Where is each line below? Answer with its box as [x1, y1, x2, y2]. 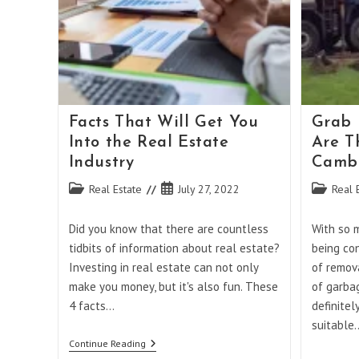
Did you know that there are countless [68, 220, 268, 236]
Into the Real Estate [68, 134, 229, 151]
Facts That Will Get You [68, 114, 259, 131]
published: [159, 197, 209, 212]
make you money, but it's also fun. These [68, 278, 278, 294]
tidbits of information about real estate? [68, 240, 280, 256]
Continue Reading [68, 337, 146, 349]
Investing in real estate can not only [68, 259, 258, 275]
